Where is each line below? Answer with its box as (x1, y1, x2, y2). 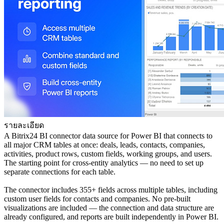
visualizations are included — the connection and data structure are (4, 203, 214, 212)
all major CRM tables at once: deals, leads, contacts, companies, (4, 140, 205, 149)
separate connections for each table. (4, 167, 115, 176)
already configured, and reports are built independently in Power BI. (4, 212, 218, 221)
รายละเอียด (4, 121, 44, 130)
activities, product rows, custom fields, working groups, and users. (4, 149, 212, 158)
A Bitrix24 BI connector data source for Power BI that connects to (4, 131, 212, 140)
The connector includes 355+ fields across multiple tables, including (4, 185, 217, 194)
